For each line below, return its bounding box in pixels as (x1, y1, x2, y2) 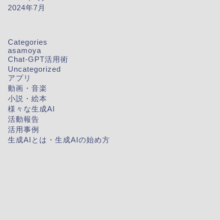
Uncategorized (7, 65, 61, 73)
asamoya (7, 46, 41, 55)
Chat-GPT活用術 (7, 55, 68, 63)
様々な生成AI (7, 105, 55, 113)
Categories (7, 38, 48, 46)
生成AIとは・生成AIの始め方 (7, 136, 110, 144)
